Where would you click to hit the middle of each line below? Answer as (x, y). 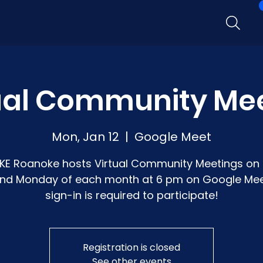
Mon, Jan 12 (85, 137)
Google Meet (173, 137)
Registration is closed (131, 248)
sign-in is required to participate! (131, 195)
